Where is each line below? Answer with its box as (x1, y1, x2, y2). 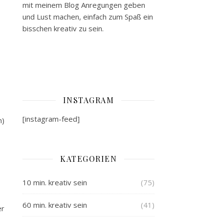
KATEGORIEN (60, 153, 117, 164)
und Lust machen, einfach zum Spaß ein (22, 12, 153, 22)
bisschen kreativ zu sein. (22, 23, 104, 33)
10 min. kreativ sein (22, 177, 87, 187)
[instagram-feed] (22, 114, 80, 124)
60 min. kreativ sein (22, 200, 87, 210)
